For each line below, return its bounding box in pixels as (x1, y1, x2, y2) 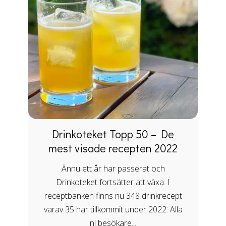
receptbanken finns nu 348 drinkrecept (44, 190, 182, 201)
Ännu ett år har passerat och (61, 162, 165, 174)
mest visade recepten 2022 (48, 140, 178, 155)
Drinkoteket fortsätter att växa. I (56, 176, 170, 188)
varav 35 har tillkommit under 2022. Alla (43, 203, 183, 215)
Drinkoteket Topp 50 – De (52, 126, 174, 141)
